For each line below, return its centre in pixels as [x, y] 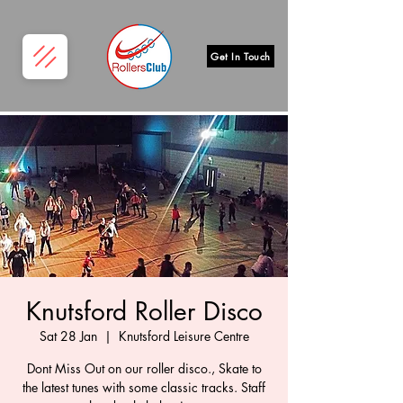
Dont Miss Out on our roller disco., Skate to [144, 368]
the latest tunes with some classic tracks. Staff [144, 387]
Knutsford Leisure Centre [184, 336]
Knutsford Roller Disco [144, 311]
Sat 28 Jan [68, 336]
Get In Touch [241, 56]
